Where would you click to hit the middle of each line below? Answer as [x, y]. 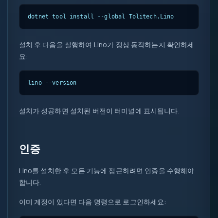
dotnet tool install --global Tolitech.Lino [101, 16]
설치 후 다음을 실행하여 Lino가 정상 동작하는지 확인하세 [107, 44]
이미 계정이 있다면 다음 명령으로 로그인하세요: [92, 201]
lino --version [52, 82]
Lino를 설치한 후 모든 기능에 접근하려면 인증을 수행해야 [107, 170]
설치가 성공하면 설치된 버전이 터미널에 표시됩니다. [99, 110]
